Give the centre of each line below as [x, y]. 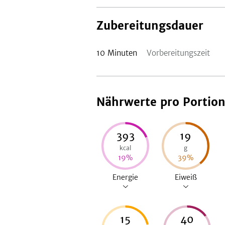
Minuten [122, 53]
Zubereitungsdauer [150, 26]
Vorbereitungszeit [178, 53]
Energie [125, 177]
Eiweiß [186, 177]
